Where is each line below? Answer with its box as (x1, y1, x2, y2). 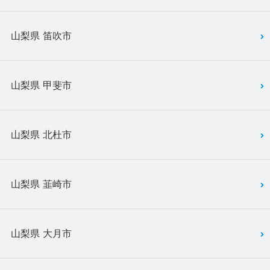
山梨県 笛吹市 (11, 30, 72, 42)
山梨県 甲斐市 (11, 79, 72, 92)
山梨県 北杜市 (11, 128, 72, 141)
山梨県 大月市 (11, 227, 72, 240)
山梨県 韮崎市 (11, 178, 72, 190)
